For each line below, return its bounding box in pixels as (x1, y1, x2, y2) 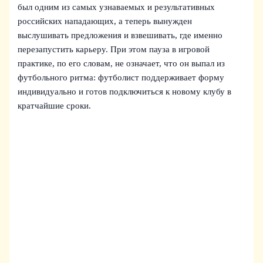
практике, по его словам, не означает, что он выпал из (18, 58, 225, 68)
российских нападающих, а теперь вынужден (18, 16, 193, 26)
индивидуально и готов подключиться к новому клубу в (18, 86, 232, 96)
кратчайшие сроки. (18, 100, 92, 110)
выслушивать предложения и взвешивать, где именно (18, 30, 223, 40)
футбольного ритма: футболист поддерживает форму (18, 72, 225, 82)
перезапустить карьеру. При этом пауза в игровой (18, 44, 210, 54)
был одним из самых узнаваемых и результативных (18, 2, 215, 12)
